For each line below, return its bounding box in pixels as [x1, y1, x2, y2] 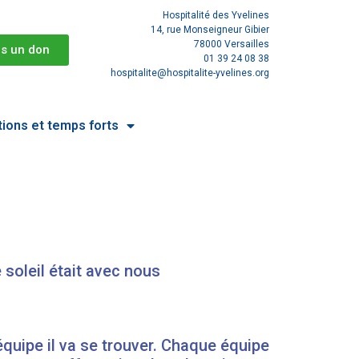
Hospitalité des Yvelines [162, 10, 269, 21]
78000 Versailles [193, 38, 269, 50]
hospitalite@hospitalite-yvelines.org [110, 67, 269, 79]
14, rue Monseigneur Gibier [150, 24, 269, 35]
